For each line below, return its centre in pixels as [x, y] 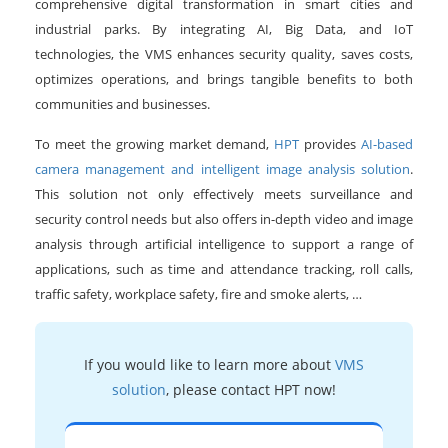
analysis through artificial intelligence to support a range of [224, 244]
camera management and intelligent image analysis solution [222, 169]
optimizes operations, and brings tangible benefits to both [224, 79]
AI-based [387, 144]
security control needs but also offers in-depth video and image [224, 219]
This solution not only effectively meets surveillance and [224, 194]
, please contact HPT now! [251, 390]
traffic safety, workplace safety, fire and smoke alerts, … [198, 294]
